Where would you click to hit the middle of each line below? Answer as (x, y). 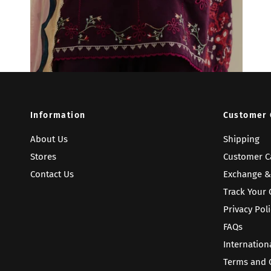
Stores (43, 157)
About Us (49, 139)
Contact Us (52, 174)
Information (58, 115)
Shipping (241, 139)
